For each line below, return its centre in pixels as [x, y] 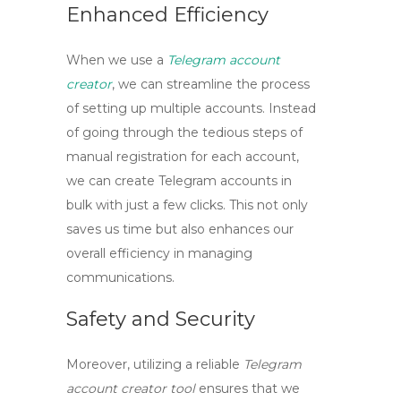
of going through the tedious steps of [184, 132]
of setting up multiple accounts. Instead [191, 108]
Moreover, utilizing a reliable [155, 364]
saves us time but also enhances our [180, 229]
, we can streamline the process [211, 84]
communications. [120, 277]
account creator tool [131, 388]
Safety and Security [161, 319]
